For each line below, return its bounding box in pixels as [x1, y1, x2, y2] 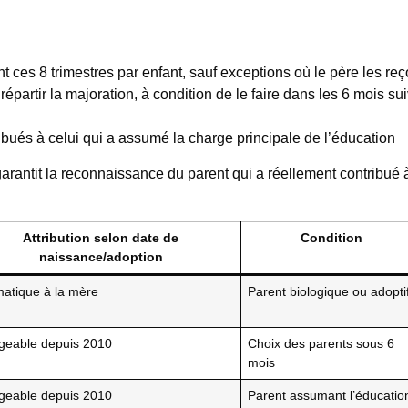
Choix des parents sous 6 [248, 336, 395, 352]
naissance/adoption [38, 250, 163, 265]
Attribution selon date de [23, 230, 178, 246]
